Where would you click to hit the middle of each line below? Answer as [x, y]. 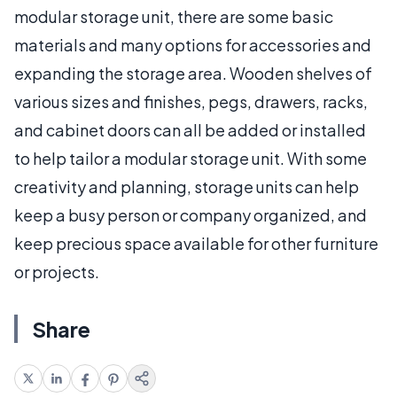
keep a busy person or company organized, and [191, 214]
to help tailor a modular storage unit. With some [191, 158]
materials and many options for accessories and [193, 44]
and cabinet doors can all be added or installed [190, 129]
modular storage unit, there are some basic [174, 16]
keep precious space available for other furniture [196, 243]
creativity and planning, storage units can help [187, 186]
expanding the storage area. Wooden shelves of [193, 73]
